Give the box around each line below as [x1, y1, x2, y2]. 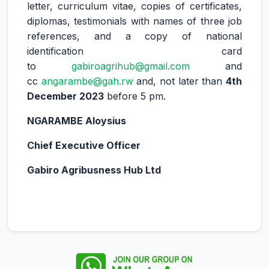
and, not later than [133, 75, 226, 87]
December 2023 [27, 90, 104, 102]
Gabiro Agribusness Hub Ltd [27, 164, 161, 176]
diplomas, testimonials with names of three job [27, 15, 242, 27]
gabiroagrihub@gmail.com [71, 60, 190, 72]
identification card [27, 45, 242, 57]
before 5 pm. [104, 90, 166, 102]
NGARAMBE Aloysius [27, 115, 126, 127]
